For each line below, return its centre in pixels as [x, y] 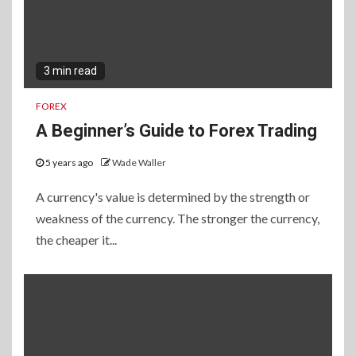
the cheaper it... [76, 240]
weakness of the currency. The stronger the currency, [178, 219]
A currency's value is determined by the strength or [173, 197]
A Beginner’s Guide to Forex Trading [176, 131]
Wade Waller [139, 163]
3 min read [70, 71]
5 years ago [69, 163]
